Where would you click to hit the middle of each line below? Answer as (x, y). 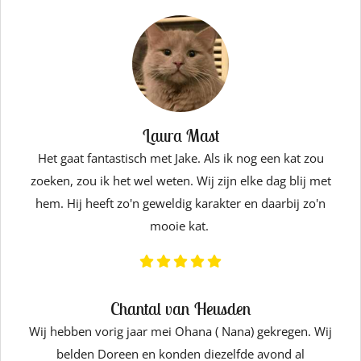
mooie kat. (180, 226)
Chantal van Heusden (180, 309)
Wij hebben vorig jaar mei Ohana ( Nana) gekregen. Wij (180, 331)
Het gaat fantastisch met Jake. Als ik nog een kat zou (180, 158)
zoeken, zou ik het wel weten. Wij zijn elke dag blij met (180, 180)
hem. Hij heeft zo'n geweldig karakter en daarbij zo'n (180, 203)
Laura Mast (180, 135)
